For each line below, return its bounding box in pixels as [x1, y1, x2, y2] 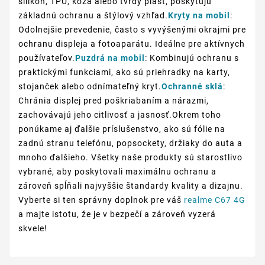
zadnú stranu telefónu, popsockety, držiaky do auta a [18, 138, 243, 148]
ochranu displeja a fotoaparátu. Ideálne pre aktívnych [18, 39, 245, 49]
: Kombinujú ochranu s [145, 53, 239, 63]
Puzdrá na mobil [75, 53, 145, 63]
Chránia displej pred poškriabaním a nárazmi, [18, 96, 209, 106]
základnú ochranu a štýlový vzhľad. [18, 11, 168, 21]
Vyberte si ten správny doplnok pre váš [18, 195, 184, 205]
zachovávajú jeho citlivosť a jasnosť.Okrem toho [18, 110, 221, 120]
